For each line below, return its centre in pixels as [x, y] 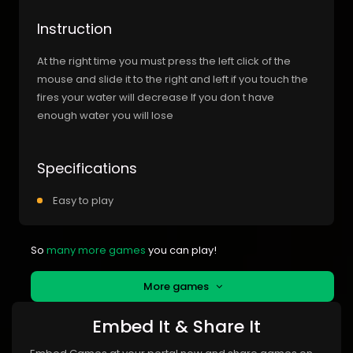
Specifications [87, 168]
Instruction [74, 28]
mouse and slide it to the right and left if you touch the [173, 79]
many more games [96, 250]
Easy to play [83, 200]
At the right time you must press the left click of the [164, 61]
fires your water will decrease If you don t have [156, 97]
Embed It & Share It [176, 326]
